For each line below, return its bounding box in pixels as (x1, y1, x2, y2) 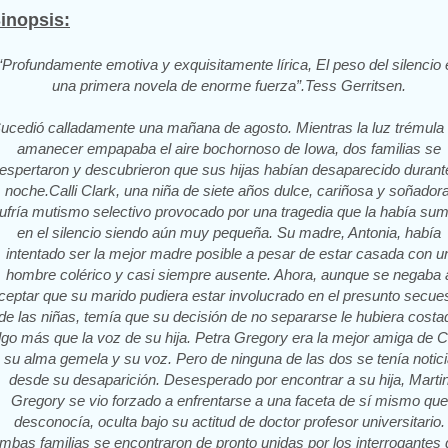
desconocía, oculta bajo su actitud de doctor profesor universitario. (13, 413, 445, 431)
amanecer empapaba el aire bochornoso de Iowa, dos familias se (17, 140, 441, 158)
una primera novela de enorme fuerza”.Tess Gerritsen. (52, 77, 406, 95)
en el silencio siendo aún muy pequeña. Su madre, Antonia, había (17, 224, 441, 242)
